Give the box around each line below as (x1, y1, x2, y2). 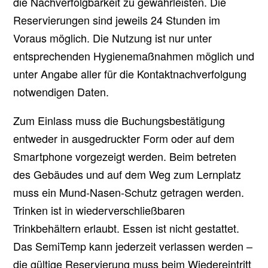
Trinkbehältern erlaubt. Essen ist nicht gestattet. (13, 220, 240, 236)
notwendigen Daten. (13, 84, 109, 99)
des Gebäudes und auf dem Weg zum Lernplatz (13, 166, 242, 182)
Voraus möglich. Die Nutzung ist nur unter (13, 30, 212, 45)
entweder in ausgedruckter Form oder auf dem (13, 130, 235, 146)
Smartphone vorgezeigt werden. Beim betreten (13, 148, 237, 164)
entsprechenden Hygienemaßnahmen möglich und (13, 48, 255, 63)
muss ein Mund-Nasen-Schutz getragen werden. (13, 184, 245, 200)
